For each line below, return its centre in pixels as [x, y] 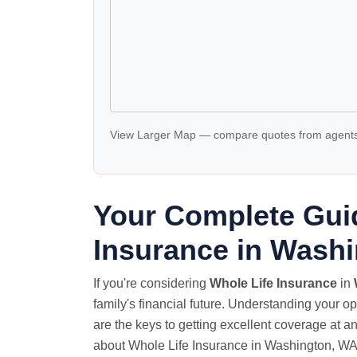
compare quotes [255, 135]
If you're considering [151, 283]
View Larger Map [153, 135]
